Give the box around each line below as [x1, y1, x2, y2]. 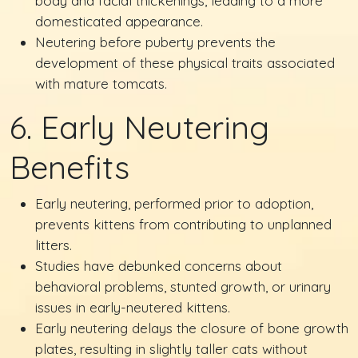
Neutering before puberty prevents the [35, 34, 276, 50]
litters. [35, 237, 72, 253]
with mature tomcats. [35, 75, 167, 92]
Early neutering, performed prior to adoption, [35, 195, 313, 212]
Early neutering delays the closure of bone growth [35, 320, 348, 336]
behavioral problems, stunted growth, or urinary [35, 278, 331, 295]
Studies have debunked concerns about [35, 257, 282, 274]
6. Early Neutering [10, 107, 269, 147]
